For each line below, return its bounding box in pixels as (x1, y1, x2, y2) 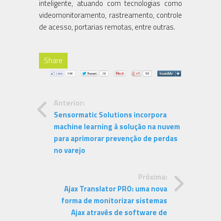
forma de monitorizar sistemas (61, 195, 167, 207)
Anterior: (54, 97, 85, 109)
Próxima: (138, 171, 167, 183)
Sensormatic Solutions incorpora (54, 109, 167, 121)
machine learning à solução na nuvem (54, 121, 180, 133)
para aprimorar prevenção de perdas (54, 133, 178, 145)
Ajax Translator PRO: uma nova (64, 183, 167, 195)
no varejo (54, 145, 85, 156)
